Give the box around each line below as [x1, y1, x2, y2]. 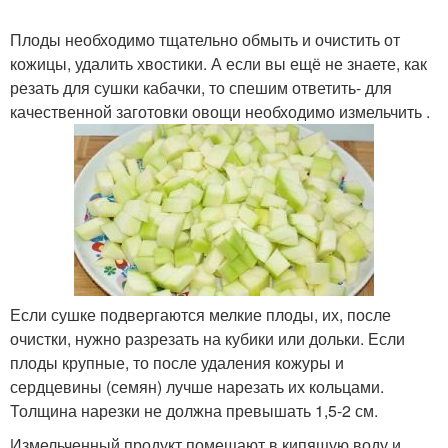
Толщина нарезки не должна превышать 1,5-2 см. [10, 399, 378, 423]
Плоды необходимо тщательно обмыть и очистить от [10, 28, 400, 51]
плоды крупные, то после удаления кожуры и [10, 351, 344, 375]
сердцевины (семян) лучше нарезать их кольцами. [10, 375, 384, 399]
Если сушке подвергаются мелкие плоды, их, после [10, 303, 391, 327]
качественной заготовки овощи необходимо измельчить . [10, 100, 430, 123]
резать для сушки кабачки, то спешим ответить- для [10, 76, 392, 99]
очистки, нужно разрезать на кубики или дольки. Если [10, 327, 405, 351]
